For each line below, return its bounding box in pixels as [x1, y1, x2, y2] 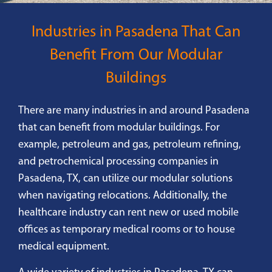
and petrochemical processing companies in [18, 156, 219, 168]
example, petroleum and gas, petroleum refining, [18, 139, 241, 151]
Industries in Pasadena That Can [32, 24, 240, 41]
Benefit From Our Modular [49, 47, 223, 64]
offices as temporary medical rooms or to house [18, 224, 235, 236]
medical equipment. [18, 241, 109, 253]
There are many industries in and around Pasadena [18, 105, 250, 117]
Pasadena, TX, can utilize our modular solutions [18, 173, 233, 185]
